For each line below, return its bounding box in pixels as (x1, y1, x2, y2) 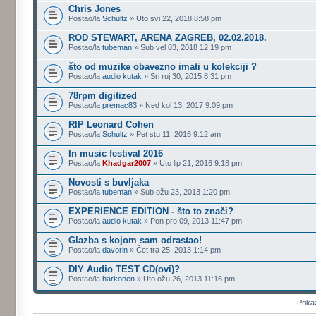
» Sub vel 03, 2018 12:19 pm (132, 43, 232, 51)
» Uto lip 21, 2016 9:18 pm (151, 159, 243, 167)
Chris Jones (68, 4, 121, 14)
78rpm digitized (68, 90, 138, 101)
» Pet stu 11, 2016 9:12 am (128, 130, 221, 138)
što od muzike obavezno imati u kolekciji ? (68, 61, 257, 72)
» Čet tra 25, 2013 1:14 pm (128, 245, 221, 254)
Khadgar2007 (102, 159, 152, 167)
